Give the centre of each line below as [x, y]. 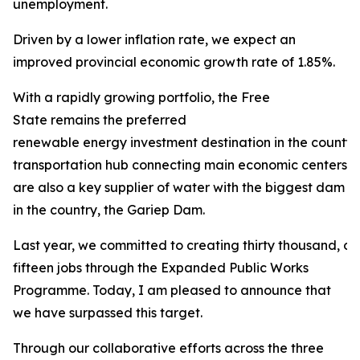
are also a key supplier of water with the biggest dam [179, 187]
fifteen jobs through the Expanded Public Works [161, 268]
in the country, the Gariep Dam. [109, 210]
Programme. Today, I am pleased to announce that [172, 290]
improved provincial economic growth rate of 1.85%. [174, 62]
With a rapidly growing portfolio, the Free [141, 97]
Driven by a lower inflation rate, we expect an [154, 39]
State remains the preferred [100, 120]
